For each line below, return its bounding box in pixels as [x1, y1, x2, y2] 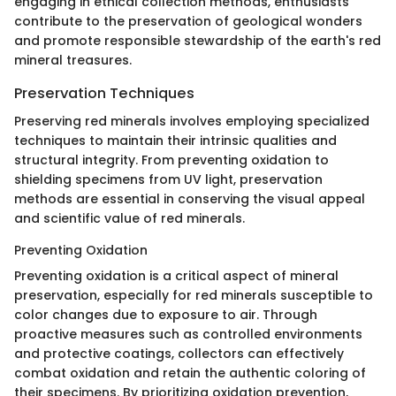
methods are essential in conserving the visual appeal [14, 189, 365, 208]
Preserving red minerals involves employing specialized [14, 111, 369, 130]
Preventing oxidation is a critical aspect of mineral [14, 266, 339, 285]
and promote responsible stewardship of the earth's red [14, 31, 381, 49]
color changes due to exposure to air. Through [14, 305, 317, 324]
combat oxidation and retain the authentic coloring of [14, 363, 366, 382]
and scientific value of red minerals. [14, 209, 245, 227]
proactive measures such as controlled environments [14, 324, 362, 343]
